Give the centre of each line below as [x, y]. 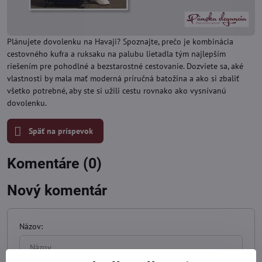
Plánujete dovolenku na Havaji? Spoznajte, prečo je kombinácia [120, 42]
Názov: [31, 226]
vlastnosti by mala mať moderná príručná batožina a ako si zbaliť [123, 78]
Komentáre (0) [54, 163]
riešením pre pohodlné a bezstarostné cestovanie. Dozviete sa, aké [125, 66]
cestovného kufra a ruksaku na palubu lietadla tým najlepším [116, 54]
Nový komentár [57, 190]
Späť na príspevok [60, 131]
